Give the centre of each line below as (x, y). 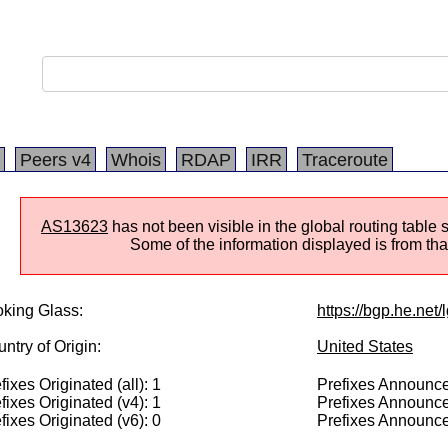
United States (365, 346)
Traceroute (345, 160)
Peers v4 (55, 160)
